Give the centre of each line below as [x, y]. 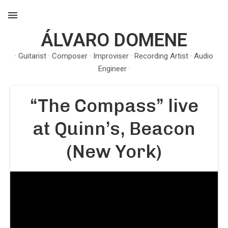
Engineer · [114, 69]
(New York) [114, 151]
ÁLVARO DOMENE [114, 40]
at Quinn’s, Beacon [114, 129]
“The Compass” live [114, 106]
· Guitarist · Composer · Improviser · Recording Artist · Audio [114, 56]
